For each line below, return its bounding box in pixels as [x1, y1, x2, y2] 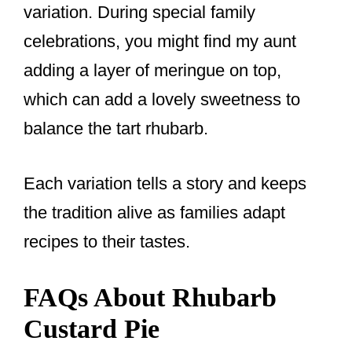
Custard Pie [24, 314, 159, 344]
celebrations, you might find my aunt [24, 31, 296, 52]
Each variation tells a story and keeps [24, 174, 306, 194]
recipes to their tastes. [24, 232, 190, 252]
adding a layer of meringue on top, [24, 60, 281, 81]
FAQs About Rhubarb [24, 283, 277, 313]
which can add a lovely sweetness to [24, 90, 300, 110]
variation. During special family [24, 2, 255, 23]
